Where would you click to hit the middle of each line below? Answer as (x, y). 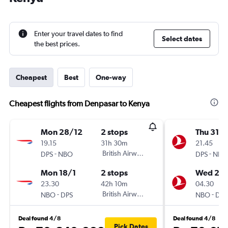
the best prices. (57, 44)
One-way (111, 77)
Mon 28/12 (62, 132)
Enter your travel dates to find (78, 34)
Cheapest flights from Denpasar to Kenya (79, 104)
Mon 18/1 (58, 173)
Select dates (182, 39)
